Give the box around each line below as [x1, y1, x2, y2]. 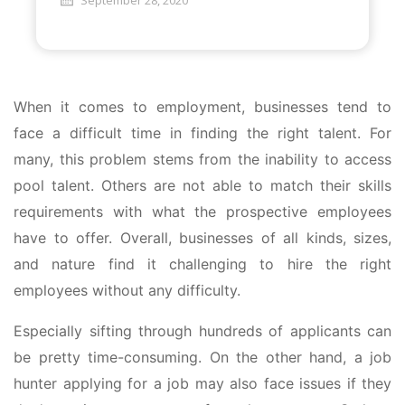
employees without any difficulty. [14, 281, 240, 299]
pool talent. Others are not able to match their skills [14, 176, 391, 194]
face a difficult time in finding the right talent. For [14, 124, 391, 142]
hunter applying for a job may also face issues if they [14, 374, 391, 392]
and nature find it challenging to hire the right [14, 255, 391, 273]
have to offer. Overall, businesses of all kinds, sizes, [14, 229, 391, 247]
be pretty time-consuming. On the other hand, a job [14, 348, 391, 366]
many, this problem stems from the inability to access [14, 150, 391, 168]
